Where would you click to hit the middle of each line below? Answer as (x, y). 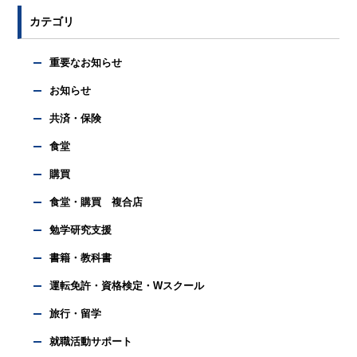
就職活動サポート (91, 342)
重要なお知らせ (86, 63)
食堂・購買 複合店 (96, 203)
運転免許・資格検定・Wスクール (127, 286)
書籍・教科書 (81, 259)
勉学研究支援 (81, 231)
